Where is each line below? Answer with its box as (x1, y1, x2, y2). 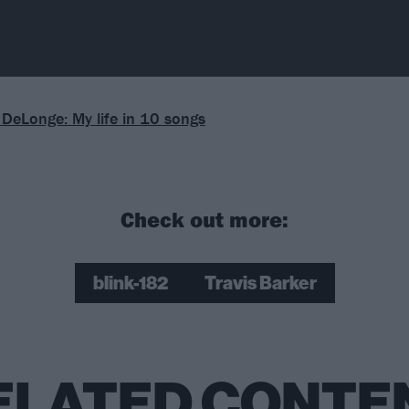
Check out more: (121, 205, 288, 234)
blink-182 (92, 272, 168, 295)
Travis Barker (204, 272, 317, 295)
